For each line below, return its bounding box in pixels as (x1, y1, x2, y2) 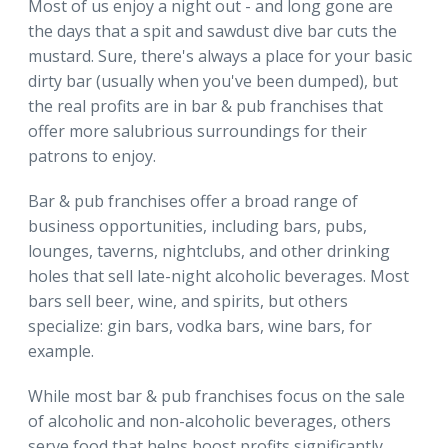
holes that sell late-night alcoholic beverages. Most (28, 264, 409, 287)
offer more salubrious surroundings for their (28, 119, 367, 142)
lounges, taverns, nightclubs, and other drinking (28, 239, 390, 262)
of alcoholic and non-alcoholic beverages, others (28, 409, 391, 432)
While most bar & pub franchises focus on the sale (28, 384, 405, 407)
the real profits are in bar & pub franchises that (28, 94, 383, 117)
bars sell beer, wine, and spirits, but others (28, 289, 348, 312)
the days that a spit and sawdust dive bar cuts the (28, 19, 397, 42)
